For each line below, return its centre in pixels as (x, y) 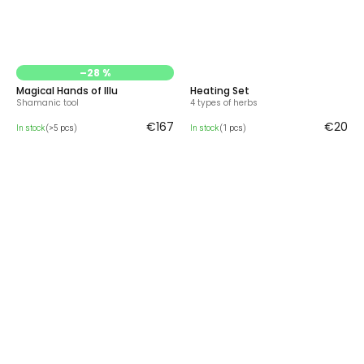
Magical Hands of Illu (67, 91)
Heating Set (220, 91)
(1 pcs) (233, 128)
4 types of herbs (224, 103)
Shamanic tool (48, 103)
